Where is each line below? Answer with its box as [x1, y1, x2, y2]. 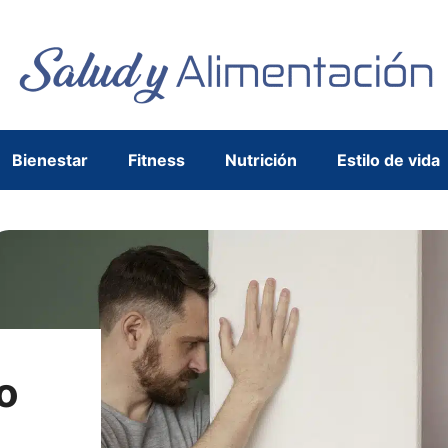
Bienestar [12, 150, 88, 170]
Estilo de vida [337, 150, 440, 170]
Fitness [128, 150, 185, 170]
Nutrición [225, 150, 297, 170]
